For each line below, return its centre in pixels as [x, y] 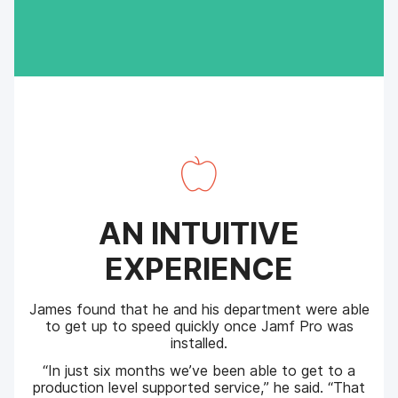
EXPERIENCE [199, 268]
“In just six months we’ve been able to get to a [199, 371]
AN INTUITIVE [199, 233]
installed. [199, 342]
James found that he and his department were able [199, 309]
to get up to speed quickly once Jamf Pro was [199, 326]
